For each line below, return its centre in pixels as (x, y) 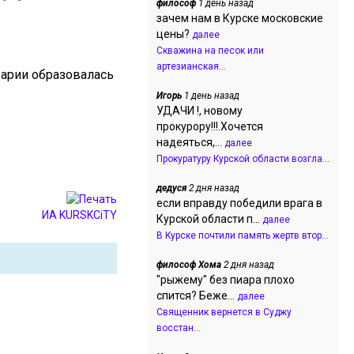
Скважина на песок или (210, 51)
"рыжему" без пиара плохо (226, 280)
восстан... (179, 328)
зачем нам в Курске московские (240, 18)
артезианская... (191, 66)
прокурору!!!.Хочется (210, 126)
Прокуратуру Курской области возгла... (243, 159)
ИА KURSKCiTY (79, 215)
